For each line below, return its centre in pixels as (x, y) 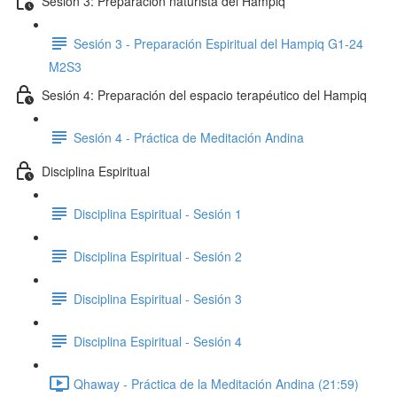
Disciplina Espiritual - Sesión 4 (158, 341)
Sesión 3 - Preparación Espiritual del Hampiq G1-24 (218, 43)
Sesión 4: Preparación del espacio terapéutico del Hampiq (204, 94)
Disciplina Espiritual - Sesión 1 (158, 213)
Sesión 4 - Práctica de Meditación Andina (189, 137)
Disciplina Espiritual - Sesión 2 (158, 256)
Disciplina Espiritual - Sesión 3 (158, 298)
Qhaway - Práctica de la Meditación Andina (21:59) (216, 383)
